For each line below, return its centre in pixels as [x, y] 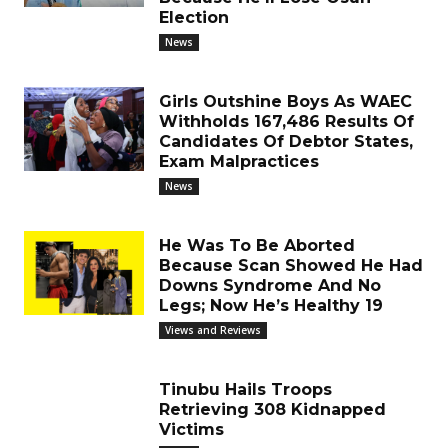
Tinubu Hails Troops [245, 389]
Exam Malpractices [239, 161]
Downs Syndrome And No [270, 285]
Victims [191, 429]
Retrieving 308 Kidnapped [272, 409]
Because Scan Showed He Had [291, 265]
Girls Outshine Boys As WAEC [285, 101]
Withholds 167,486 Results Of [286, 121]
